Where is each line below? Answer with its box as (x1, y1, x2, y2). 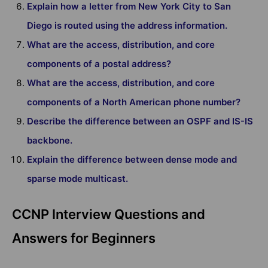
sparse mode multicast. (27, 172, 128, 184)
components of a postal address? (27, 57, 171, 69)
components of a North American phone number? (27, 96, 240, 108)
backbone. (27, 134, 72, 146)
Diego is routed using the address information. (27, 19, 227, 31)
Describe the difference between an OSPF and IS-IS (27, 115, 253, 127)
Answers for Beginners (12, 230, 156, 246)
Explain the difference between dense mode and (27, 153, 237, 165)
